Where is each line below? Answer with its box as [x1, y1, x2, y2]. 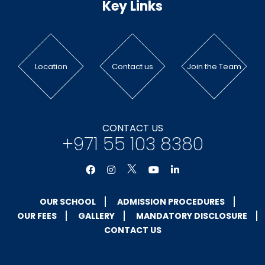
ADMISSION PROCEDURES [117, 195, 225, 208]
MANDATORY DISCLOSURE [135, 209, 247, 222]
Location [34, 60, 67, 72]
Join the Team [187, 60, 241, 72]
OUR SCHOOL [39, 195, 96, 208]
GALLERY [77, 209, 115, 222]
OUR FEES [17, 209, 57, 222]
